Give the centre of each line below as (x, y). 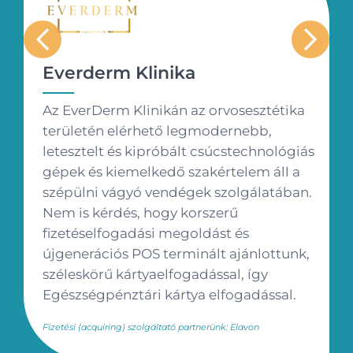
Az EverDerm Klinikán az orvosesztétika (174, 110)
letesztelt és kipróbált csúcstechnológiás (179, 150)
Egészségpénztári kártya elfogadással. (170, 294)
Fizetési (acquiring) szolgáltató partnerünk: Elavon (151, 327)
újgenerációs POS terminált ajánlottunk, (176, 253)
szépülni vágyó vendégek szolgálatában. (178, 191)
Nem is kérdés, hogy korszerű (141, 212)
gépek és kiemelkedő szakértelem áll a (172, 171)
